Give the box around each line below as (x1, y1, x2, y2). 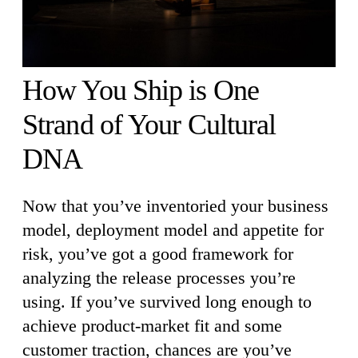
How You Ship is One (22, 74, 259, 106)
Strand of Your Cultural (22, 108, 276, 141)
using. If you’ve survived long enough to (22, 291, 312, 312)
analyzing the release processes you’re (22, 267, 296, 288)
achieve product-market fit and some (22, 315, 282, 336)
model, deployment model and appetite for (22, 219, 324, 240)
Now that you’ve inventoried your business (22, 195, 328, 216)
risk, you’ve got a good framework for (22, 243, 293, 264)
